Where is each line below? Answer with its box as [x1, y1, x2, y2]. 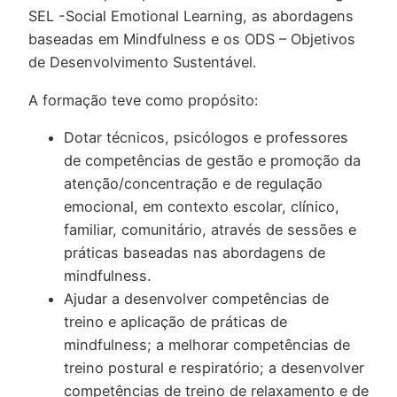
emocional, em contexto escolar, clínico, [64, 197, 339, 215]
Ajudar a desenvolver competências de [64, 289, 329, 307]
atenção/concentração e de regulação [64, 174, 323, 192]
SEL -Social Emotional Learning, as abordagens [28, 7, 354, 26]
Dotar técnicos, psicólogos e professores [64, 128, 348, 146]
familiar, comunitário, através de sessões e [64, 220, 356, 238]
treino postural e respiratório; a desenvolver [64, 358, 364, 377]
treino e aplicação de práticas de [64, 312, 287, 331]
